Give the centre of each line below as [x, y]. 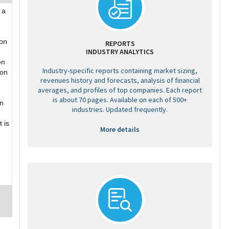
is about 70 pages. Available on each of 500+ [120, 100]
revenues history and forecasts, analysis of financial [120, 80]
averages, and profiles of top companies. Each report [120, 90]
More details [120, 129]
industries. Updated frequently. [120, 109]
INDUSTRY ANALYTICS [120, 52]
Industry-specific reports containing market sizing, [120, 71]
